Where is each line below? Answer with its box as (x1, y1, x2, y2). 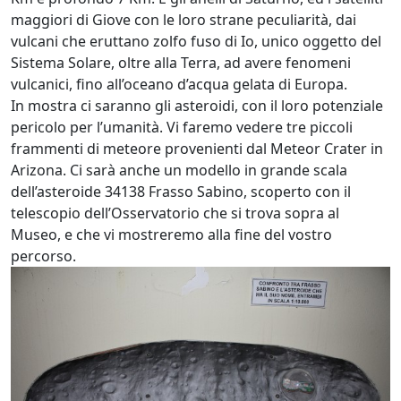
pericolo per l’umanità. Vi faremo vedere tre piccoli (11, 117, 353, 137)
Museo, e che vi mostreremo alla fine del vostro (11, 225, 332, 244)
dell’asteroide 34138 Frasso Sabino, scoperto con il (11, 182, 351, 201)
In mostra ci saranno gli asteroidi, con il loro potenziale (11, 96, 383, 115)
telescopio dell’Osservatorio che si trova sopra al (11, 203, 339, 223)
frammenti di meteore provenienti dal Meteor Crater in (11, 139, 383, 158)
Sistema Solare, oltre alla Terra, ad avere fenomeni (11, 53, 351, 73)
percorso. (11, 246, 76, 266)
